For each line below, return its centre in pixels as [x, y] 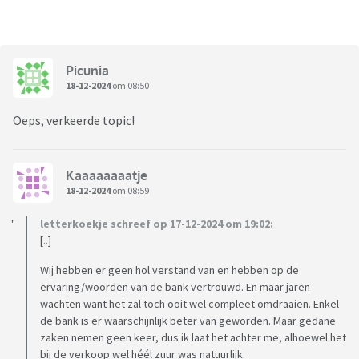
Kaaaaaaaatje [107, 175]
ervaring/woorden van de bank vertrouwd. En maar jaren [175, 287]
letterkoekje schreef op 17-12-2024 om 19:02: [157, 224]
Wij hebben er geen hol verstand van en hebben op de [169, 270]
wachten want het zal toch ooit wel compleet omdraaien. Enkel [190, 304]
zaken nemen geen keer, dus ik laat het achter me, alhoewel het [193, 338]
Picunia [87, 70]
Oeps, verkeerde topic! [74, 121]
